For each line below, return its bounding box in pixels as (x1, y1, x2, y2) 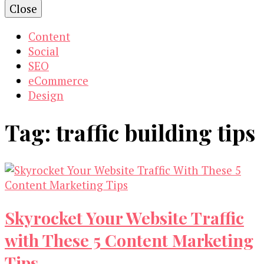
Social (28, 44, 59, 58)
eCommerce (28, 73, 88, 88)
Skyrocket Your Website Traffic (5, 206, 244, 229)
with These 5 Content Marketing (5, 228, 253, 251)
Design (28, 88, 64, 103)
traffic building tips (56, 117, 255, 148)
